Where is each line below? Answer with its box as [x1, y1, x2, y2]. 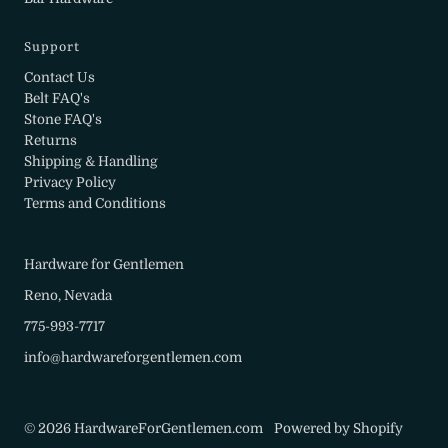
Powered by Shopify [274, 420, 404, 436]
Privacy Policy [24, 174, 117, 190]
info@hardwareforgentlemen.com [24, 349, 243, 365]
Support [24, 39, 81, 55]
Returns [24, 132, 78, 148]
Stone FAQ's [24, 111, 103, 127]
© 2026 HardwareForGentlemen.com [24, 420, 264, 436]
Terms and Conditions [24, 195, 167, 211]
